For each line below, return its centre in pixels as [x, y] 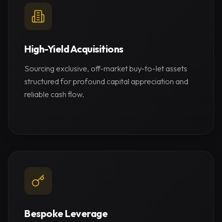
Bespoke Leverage [66, 213]
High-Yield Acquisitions [74, 49]
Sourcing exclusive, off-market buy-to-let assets [106, 68]
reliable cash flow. [54, 94]
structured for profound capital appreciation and [106, 81]
